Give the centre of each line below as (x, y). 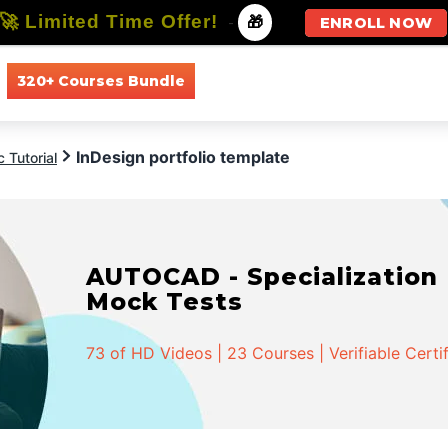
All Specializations (381, 80)
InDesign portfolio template (183, 157)
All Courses (252, 80)
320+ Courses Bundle (100, 80)
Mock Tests (165, 301)
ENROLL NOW (376, 23)
